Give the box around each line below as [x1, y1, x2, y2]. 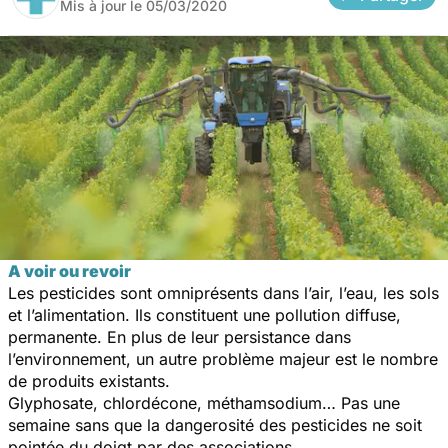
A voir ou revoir [8, 260, 131, 281]
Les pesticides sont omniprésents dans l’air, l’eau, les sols [8, 282, 439, 303]
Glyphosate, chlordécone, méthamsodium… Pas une [8, 392, 400, 413]
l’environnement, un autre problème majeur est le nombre [8, 348, 438, 369]
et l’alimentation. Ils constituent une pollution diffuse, [8, 304, 401, 325]
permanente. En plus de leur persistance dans [8, 326, 351, 347]
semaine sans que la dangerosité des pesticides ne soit [8, 414, 422, 435]
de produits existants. [8, 370, 170, 391]
